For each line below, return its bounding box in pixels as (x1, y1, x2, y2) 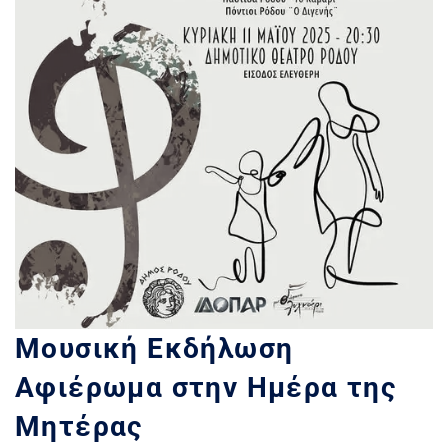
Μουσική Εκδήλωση (15, 332, 294, 366)
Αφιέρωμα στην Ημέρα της (15, 371, 397, 405)
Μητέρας (15, 410, 143, 444)
